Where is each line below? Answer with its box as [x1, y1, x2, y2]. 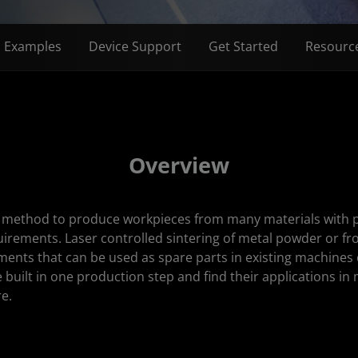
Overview [129, 149, 229, 180]
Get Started [209, 38, 278, 55]
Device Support [89, 38, 181, 55]
